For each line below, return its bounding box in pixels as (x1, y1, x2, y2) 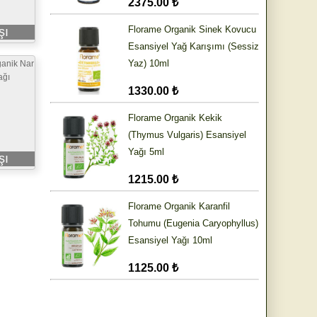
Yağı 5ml (128, 146, 164, 158)
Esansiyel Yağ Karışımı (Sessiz (128, 41, 259, 52)
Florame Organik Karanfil (128, 201, 230, 212)
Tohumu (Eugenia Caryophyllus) (128, 218, 258, 229)
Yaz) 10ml (128, 58, 169, 69)
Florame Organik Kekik (128, 113, 222, 124)
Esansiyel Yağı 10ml (128, 235, 212, 246)
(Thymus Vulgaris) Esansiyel (128, 129, 246, 141)
